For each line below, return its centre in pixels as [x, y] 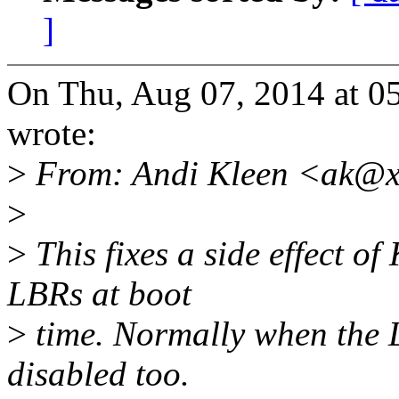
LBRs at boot [99, 294]
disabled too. [98, 374]
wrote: [52, 134]
